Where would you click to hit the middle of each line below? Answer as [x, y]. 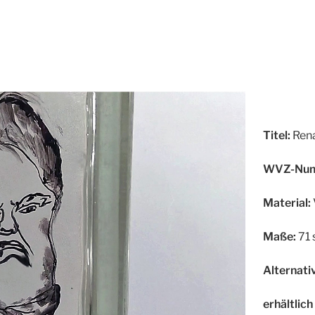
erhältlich [288, 304]
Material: [287, 202]
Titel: [276, 135]
